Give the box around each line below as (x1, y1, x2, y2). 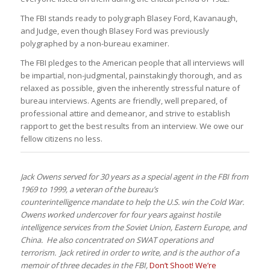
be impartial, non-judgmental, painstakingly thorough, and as (20, 69, 242, 81)
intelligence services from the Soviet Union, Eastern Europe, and (20, 221, 246, 233)
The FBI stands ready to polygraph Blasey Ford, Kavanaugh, (20, 12, 237, 24)
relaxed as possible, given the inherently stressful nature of (20, 82, 240, 93)
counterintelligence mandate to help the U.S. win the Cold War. (20, 196, 244, 207)
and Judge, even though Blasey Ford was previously (20, 25, 209, 36)
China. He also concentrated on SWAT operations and (20, 234, 213, 245)
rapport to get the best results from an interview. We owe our (20, 120, 243, 131)
